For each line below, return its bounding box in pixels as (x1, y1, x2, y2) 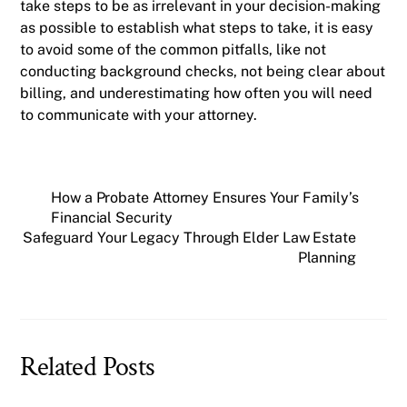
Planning (297, 249, 356, 267)
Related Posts (20, 348, 155, 385)
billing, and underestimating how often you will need (20, 84, 373, 102)
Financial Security (51, 209, 173, 227)
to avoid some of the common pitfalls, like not (20, 40, 327, 58)
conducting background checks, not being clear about (20, 62, 386, 80)
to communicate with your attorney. (20, 105, 258, 124)
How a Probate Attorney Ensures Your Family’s (51, 189, 359, 207)
